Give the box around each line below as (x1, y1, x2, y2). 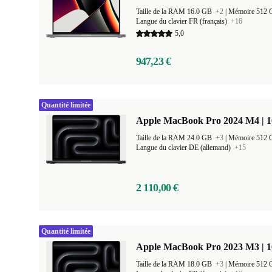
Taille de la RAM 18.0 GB (136, 260, 214, 268)
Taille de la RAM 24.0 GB (136, 134, 214, 142)
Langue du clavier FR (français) (136, 17, 229, 25)
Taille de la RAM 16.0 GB (136, 7, 214, 16)
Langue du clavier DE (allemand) (136, 143, 233, 152)
